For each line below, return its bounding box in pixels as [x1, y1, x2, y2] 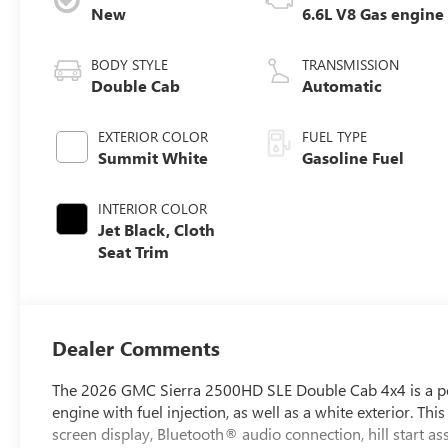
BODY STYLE [91, 54, 169, 74]
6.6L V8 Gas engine [302, 2, 445, 24]
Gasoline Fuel [302, 146, 405, 168]
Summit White [98, 146, 209, 168]
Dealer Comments [52, 333, 221, 361]
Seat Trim [98, 240, 170, 262]
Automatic [302, 74, 383, 96]
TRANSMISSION [302, 54, 400, 74]
